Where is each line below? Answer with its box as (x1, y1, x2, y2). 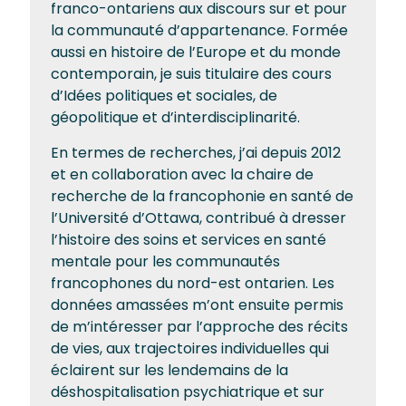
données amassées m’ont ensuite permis (51, 295, 343, 315)
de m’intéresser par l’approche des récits (51, 316, 348, 337)
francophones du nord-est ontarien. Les (51, 273, 334, 294)
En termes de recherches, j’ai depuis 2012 (51, 142, 341, 163)
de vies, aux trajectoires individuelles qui (51, 338, 329, 359)
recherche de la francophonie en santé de (51, 186, 353, 207)
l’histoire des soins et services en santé (51, 229, 326, 250)
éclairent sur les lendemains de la (51, 360, 288, 381)
